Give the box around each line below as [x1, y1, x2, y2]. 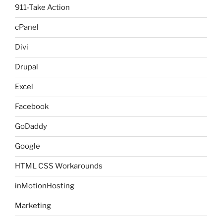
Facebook [15, 102, 49, 111]
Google [15, 142, 40, 151]
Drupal [15, 62, 38, 71]
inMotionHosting [15, 181, 74, 190]
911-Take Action [15, 3, 70, 12]
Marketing [15, 201, 51, 210]
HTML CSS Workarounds [15, 162, 103, 170]
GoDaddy [15, 122, 47, 131]
